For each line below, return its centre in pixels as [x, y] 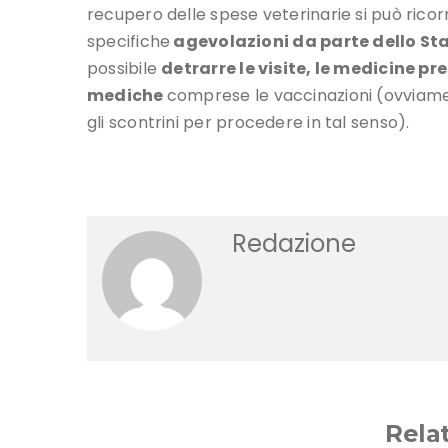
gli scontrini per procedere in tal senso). [248, 123]
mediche [127, 96]
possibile [124, 69]
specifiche [129, 42]
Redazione [294, 244]
